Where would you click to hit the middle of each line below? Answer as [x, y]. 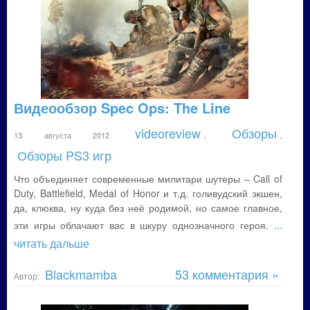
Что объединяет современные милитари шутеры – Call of [148, 179]
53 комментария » [227, 274]
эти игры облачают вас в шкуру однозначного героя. [144, 225]
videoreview [167, 133]
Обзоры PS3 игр [64, 155]
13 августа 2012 [73, 135]
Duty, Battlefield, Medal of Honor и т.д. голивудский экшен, [148, 193]
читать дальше [52, 243]
